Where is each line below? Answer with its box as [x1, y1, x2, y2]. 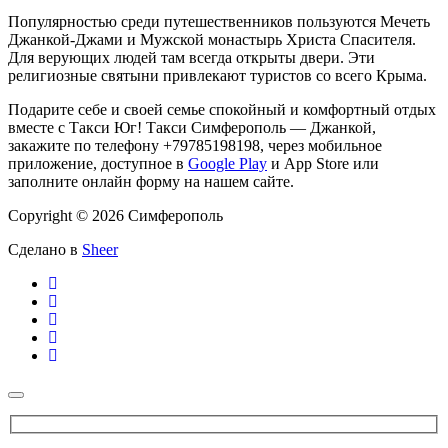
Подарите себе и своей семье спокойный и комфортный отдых [8, 100, 436, 118]
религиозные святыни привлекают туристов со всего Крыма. [8, 66, 427, 84]
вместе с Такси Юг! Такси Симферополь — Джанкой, [8, 118, 376, 136]
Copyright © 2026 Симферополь [8, 206, 223, 224]
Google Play [188, 154, 267, 172]
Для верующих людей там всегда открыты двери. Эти [8, 48, 375, 66]
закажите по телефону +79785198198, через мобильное [8, 136, 382, 154]
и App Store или [267, 154, 379, 172]
